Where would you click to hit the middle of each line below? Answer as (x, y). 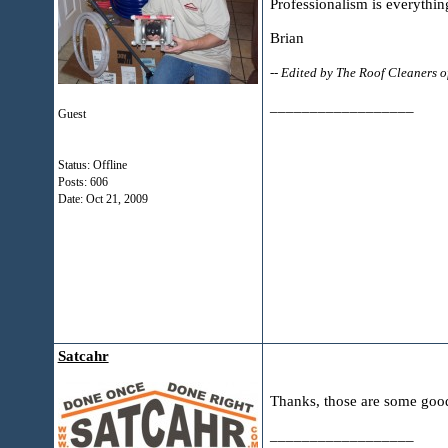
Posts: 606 (82, 182)
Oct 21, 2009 (116, 199)
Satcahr (83, 356)
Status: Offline (92, 165)
